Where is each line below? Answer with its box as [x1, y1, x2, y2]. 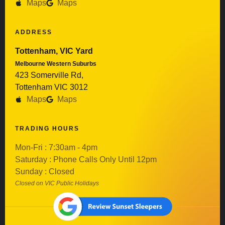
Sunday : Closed [15, 167, 74, 176]
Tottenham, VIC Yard [15, 46, 93, 55]
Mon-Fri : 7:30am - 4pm [15, 143, 97, 152]
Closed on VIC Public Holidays [15, 179, 99, 187]
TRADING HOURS [15, 125, 79, 132]
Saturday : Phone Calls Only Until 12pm [15, 155, 157, 164]
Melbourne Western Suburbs [15, 60, 96, 67]
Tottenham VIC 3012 [15, 82, 88, 91]
